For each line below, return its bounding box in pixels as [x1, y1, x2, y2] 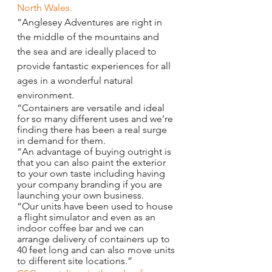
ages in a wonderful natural [17, 74, 135, 86]
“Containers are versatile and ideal [17, 101, 167, 114]
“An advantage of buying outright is [17, 145, 174, 157]
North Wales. [17, 1, 72, 13]
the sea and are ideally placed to [17, 45, 159, 57]
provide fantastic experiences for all [17, 59, 173, 72]
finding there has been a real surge [17, 123, 169, 135]
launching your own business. [17, 189, 144, 201]
